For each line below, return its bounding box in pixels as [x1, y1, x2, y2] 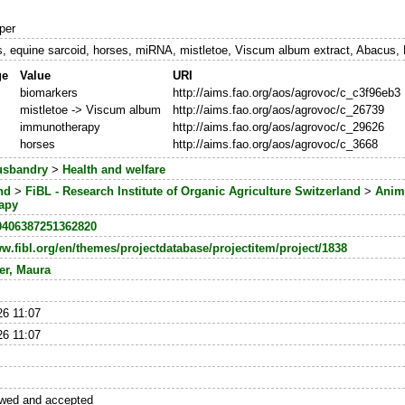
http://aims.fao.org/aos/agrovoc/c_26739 [172, 103, 384, 118]
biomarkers [19, 86, 78, 100]
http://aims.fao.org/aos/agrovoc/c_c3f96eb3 [172, 86, 400, 100]
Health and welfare [62, 163, 166, 177]
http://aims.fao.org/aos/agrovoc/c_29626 [172, 120, 384, 135]
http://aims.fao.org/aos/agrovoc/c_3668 [172, 137, 378, 152]
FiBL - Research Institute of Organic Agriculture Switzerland [25, 184, 362, 199]
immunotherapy [19, 120, 100, 135]
